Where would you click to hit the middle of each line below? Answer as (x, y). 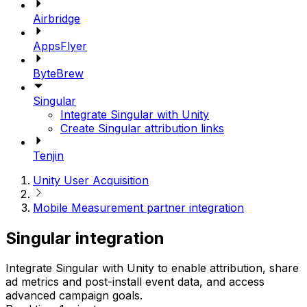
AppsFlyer (60, 46)
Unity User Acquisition (91, 180)
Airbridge (57, 18)
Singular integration (85, 238)
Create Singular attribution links (142, 128)
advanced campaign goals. (74, 296)
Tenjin (48, 155)
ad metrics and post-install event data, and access (135, 282)
